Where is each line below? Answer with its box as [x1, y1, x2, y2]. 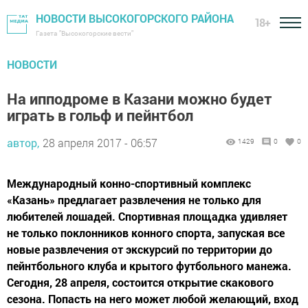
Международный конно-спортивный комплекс [7, 176, 251, 190]
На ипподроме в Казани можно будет [7, 89, 272, 109]
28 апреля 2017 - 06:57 [43, 135, 157, 150]
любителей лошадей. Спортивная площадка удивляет [7, 209, 287, 223]
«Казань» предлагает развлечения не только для [7, 192, 261, 207]
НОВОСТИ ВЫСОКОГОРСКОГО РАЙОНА [36, 11, 234, 25]
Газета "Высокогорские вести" [36, 29, 133, 38]
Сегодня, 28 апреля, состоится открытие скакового [7, 275, 274, 289]
